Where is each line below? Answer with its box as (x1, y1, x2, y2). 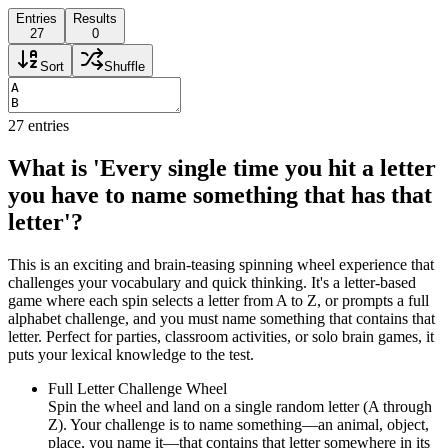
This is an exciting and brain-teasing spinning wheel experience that (8, 255, 434, 273)
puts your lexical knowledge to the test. (8, 345, 254, 363)
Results (73, 10, 117, 26)
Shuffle (104, 58, 145, 74)
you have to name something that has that (8, 181, 432, 208)
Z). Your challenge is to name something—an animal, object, (48, 415, 429, 433)
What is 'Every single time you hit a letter (8, 154, 436, 181)
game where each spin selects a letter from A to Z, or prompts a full (8, 291, 429, 309)
